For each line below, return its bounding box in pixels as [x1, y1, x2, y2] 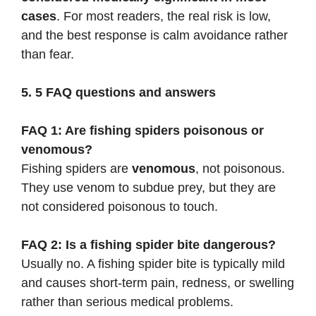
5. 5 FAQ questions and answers [21, 85, 216, 99]
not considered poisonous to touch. [21, 199, 218, 214]
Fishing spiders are [21, 161, 132, 176]
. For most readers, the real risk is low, [56, 8, 271, 23]
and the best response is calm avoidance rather [21, 28, 288, 42]
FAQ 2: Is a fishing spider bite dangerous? [21, 237, 276, 252]
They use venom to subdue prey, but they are [21, 180, 276, 195]
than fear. [21, 47, 74, 61]
